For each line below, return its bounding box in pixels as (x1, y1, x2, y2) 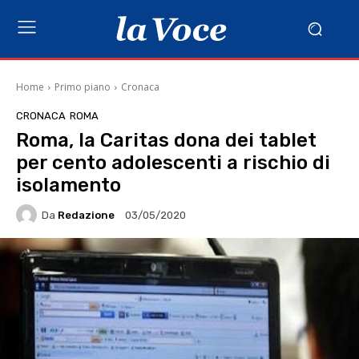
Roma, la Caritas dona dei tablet (16, 129, 317, 151)
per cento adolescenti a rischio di (16, 151, 330, 174)
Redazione (58, 208, 115, 221)
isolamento (16, 174, 121, 196)
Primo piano (54, 80, 111, 94)
